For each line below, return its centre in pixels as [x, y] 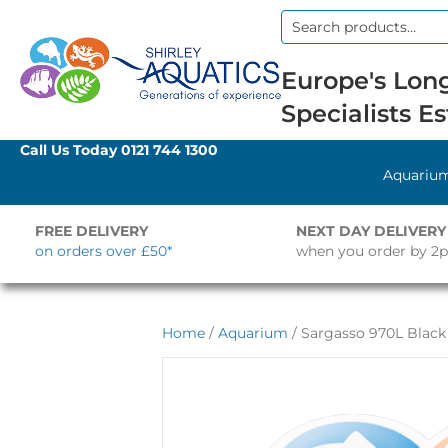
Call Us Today [70, 150]
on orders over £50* [103, 251]
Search [305, 35]
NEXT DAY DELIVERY [370, 231]
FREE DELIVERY [91, 231]
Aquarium [253, 333]
